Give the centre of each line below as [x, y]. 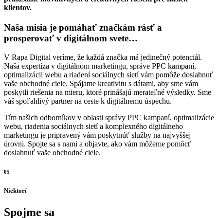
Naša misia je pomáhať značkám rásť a [83, 27]
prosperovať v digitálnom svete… [71, 38]
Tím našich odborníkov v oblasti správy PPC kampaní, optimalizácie [109, 117]
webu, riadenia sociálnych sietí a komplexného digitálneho [93, 126]
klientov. [18, 7]
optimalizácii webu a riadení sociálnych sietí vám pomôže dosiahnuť [109, 74]
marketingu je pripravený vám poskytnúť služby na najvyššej [97, 135]
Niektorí [15, 191]
